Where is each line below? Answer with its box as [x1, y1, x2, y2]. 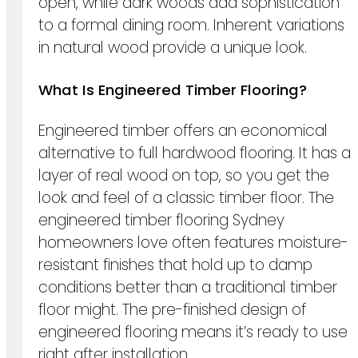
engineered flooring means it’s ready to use [38, 321, 348, 344]
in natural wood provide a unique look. [38, 37, 307, 59]
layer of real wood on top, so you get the [38, 165, 329, 187]
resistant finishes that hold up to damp [38, 254, 312, 276]
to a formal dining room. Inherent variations [38, 14, 344, 37]
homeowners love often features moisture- [38, 232, 348, 254]
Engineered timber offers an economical [38, 120, 328, 142]
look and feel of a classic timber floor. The [38, 187, 334, 209]
